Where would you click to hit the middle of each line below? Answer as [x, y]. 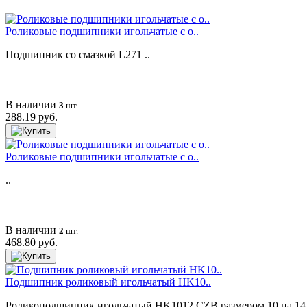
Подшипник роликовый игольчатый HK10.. [108, 282]
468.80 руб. [32, 242]
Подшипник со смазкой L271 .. [78, 54]
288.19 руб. [32, 116]
